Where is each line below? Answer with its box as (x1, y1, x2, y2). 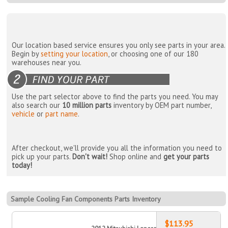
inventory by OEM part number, (111, 100, 212, 110)
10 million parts (62, 100, 112, 110)
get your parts (163, 151, 210, 161)
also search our (12, 100, 63, 110)
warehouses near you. (12, 57, 82, 67)
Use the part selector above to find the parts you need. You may (12, 91, 218, 101)
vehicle (12, 108, 35, 119)
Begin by (12, 48, 41, 59)
